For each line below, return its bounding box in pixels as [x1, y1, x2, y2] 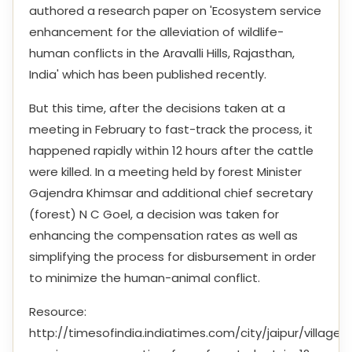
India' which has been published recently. [29, 66, 266, 82]
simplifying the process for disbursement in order [29, 248, 316, 265]
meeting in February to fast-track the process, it [29, 121, 313, 137]
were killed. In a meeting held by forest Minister [29, 163, 302, 180]
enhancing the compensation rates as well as [29, 227, 298, 244]
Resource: [29, 303, 86, 320]
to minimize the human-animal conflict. [29, 269, 260, 286]
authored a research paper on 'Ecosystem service [29, 2, 321, 19]
